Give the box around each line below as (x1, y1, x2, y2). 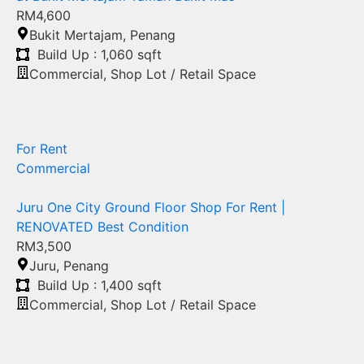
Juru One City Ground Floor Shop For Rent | (16, 199, 285, 216)
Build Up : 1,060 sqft (37, 46, 162, 63)
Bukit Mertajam (29, 27, 123, 44)
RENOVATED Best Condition (16, 219, 188, 236)
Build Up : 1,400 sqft (37, 277, 162, 294)
